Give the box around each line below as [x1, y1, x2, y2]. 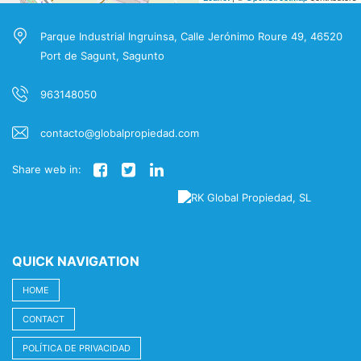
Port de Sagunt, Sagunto [40, 48, 164, 62]
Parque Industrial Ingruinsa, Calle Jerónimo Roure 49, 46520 [40, 29, 342, 43]
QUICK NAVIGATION [12, 252, 139, 269]
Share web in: [12, 162, 81, 176]
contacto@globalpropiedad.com [40, 126, 199, 139]
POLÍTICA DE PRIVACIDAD [23, 342, 131, 354]
